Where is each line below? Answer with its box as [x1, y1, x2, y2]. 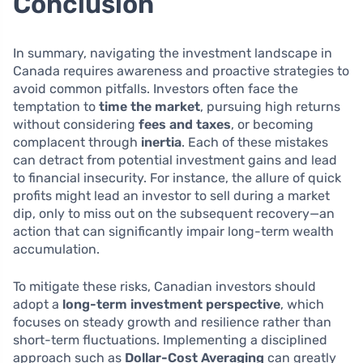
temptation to [13, 98, 99, 114]
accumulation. [13, 241, 100, 257]
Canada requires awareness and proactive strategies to [13, 62, 349, 79]
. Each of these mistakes [181, 134, 328, 150]
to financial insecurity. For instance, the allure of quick [13, 169, 341, 186]
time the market [99, 98, 200, 114]
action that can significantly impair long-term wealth [13, 223, 334, 239]
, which [280, 296, 324, 312]
